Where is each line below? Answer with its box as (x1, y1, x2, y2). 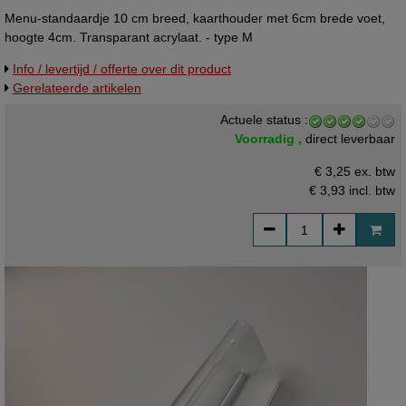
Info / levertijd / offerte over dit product (12, 62, 231, 77)
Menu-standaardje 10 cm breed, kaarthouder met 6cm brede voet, (4, 10, 385, 25)
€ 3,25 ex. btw (314, 163, 396, 179)
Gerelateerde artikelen (12, 81, 141, 96)
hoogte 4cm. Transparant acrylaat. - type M (4, 29, 253, 44)
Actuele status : (220, 112, 309, 128)
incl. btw (345, 182, 396, 198)
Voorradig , (235, 131, 306, 147)
